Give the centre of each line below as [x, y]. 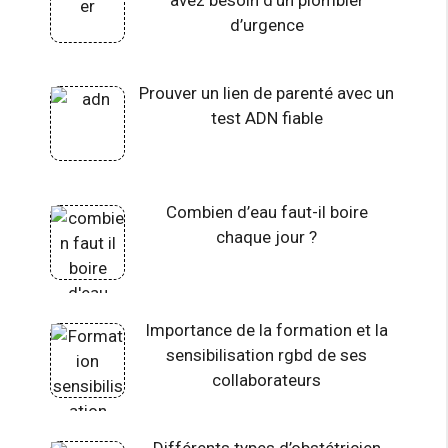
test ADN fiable [266, 118]
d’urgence [266, 24]
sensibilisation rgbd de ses [267, 355]
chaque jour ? [267, 236]
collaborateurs [267, 380]
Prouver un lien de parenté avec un [267, 93]
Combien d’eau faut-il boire [266, 211]
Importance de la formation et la [267, 330]
